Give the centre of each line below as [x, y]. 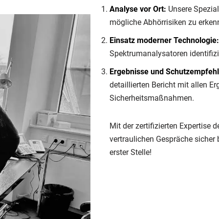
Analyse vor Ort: [138, 9]
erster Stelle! [130, 153]
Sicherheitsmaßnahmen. [152, 98]
